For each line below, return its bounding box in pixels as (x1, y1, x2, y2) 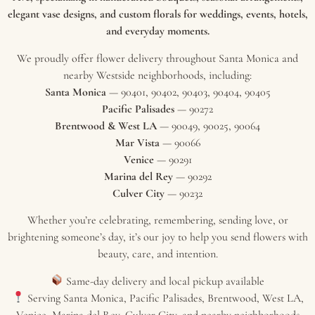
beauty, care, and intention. (97, 247, 218, 262)
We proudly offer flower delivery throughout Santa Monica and (17, 51, 298, 65)
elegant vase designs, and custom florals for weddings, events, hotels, (7, 7, 308, 22)
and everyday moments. (105, 24, 210, 39)
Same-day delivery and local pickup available (63, 274, 265, 288)
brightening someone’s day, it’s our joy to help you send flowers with (7, 230, 308, 245)
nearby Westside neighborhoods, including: (63, 67, 252, 82)
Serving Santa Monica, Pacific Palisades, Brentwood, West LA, (24, 290, 304, 305)
